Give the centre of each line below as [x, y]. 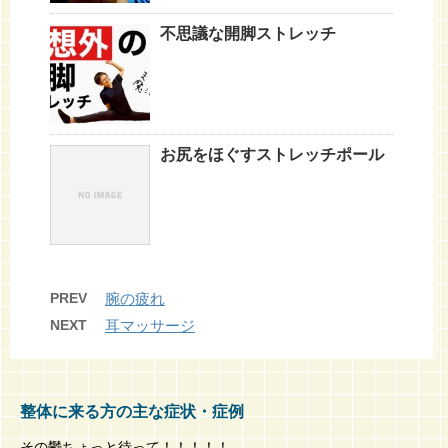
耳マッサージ [150, 325]
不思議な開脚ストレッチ [248, 33]
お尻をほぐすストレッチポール [272, 154]
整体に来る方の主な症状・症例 [132, 411]
